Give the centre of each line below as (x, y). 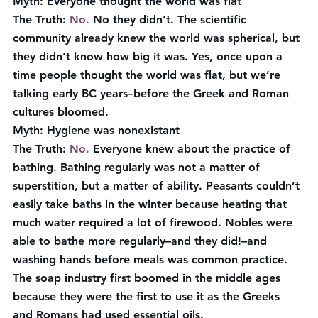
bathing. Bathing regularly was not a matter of (138, 167)
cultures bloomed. (61, 111)
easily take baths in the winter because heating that (152, 204)
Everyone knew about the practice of (192, 148)
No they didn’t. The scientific (170, 19)
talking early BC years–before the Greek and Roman (153, 93)
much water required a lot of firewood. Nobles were (154, 222)
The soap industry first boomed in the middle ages (148, 278)
